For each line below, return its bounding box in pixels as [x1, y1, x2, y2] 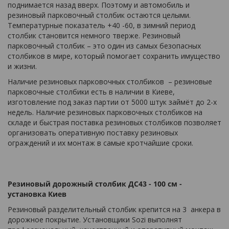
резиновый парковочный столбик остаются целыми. [8, 10, 191, 20]
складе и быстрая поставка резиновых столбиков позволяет [8, 118, 221, 128]
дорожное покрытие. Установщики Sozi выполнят [8, 215, 182, 225]
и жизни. [8, 61, 37, 72]
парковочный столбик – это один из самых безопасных [8, 41, 201, 51]
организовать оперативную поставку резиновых [8, 128, 178, 138]
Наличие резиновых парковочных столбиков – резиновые [8, 77, 212, 87]
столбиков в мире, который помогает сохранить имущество [8, 51, 220, 61]
